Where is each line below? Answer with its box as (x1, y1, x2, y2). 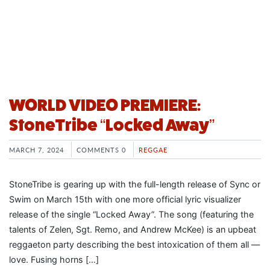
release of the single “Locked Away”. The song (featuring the (9, 209, 254, 219)
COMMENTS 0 (77, 144, 126, 154)
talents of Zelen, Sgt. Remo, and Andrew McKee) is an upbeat (9, 224, 256, 234)
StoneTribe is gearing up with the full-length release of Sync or (9, 178, 260, 189)
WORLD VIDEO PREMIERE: (9, 95, 201, 115)
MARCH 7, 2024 (9, 144, 64, 154)
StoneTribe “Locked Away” (9, 115, 215, 134)
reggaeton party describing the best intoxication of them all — (9, 239, 260, 250)
